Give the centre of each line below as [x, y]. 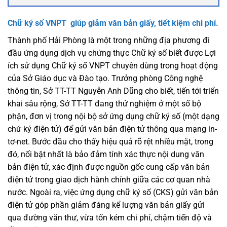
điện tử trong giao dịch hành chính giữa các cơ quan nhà [109, 179]
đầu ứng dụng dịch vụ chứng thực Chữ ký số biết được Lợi [112, 53]
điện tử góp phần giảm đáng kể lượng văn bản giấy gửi [106, 205]
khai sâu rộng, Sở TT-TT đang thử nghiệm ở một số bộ [104, 103]
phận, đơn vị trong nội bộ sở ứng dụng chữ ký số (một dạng [113, 116]
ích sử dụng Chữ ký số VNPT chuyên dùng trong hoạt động [113, 65]
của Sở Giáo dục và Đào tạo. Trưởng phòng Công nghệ [105, 78]
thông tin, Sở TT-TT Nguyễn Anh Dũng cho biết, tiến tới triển [113, 91]
